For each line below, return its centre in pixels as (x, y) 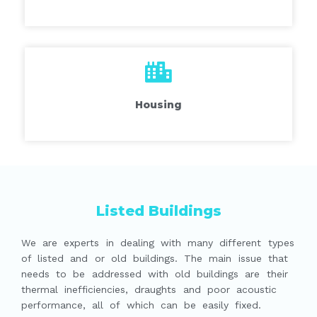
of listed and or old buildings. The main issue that (155, 259)
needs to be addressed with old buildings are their (155, 274)
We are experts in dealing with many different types (158, 243)
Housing (158, 105)
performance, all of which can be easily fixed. (142, 305)
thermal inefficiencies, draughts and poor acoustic (149, 290)
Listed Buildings (158, 211)
